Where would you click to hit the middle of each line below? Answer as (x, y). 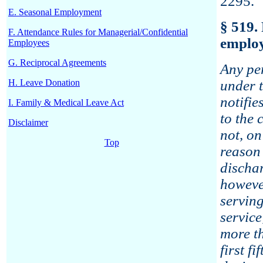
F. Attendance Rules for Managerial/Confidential (98, 32)
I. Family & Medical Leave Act (66, 102)
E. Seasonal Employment (55, 12)
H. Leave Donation (44, 82)
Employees (29, 43)
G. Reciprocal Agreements (57, 63)
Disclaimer (28, 122)
